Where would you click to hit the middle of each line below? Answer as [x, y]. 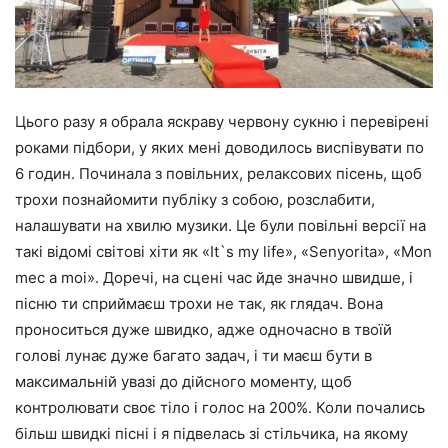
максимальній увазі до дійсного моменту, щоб [183, 382]
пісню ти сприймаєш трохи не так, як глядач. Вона [199, 304]
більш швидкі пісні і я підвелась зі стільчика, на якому [211, 434]
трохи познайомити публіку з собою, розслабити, [195, 200]
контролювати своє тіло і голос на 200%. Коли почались [220, 408]
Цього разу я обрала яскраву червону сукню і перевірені [222, 122]
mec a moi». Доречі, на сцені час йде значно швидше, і [214, 278]
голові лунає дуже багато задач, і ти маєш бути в [193, 356]
